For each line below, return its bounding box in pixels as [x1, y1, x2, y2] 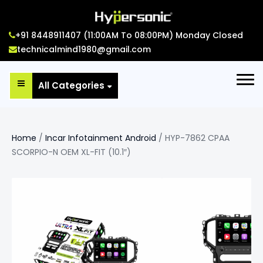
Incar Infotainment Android [45, 132, 156, 144]
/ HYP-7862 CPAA [156, 132, 230, 144]
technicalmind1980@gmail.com [17, 43, 151, 55]
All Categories [38, 79, 104, 92]
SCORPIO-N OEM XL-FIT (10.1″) [12, 146, 131, 158]
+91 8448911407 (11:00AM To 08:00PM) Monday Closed [15, 29, 243, 41]
